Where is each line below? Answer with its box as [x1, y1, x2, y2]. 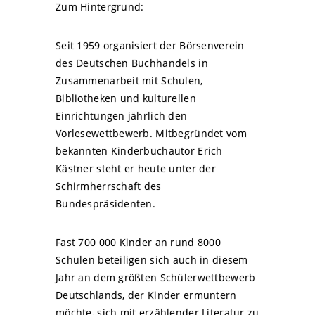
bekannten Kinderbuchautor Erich [56, 143, 223, 157]
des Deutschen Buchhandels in [56, 56, 208, 70]
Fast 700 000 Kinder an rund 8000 [56, 235, 221, 249]
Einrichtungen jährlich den [56, 108, 188, 122]
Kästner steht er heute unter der [56, 161, 216, 175]
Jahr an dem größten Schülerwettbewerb [56, 270, 256, 284]
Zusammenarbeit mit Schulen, [56, 73, 203, 87]
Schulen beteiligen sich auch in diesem [56, 252, 248, 266]
